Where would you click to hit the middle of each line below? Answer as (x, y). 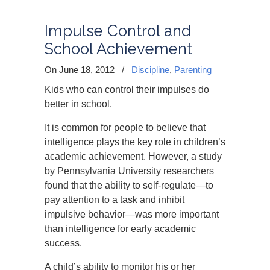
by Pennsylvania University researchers (129, 171)
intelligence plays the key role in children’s (135, 142)
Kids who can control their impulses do (127, 89)
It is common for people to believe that (125, 127)
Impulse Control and (118, 31)
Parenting (193, 70)
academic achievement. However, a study (133, 156)
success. (63, 243)
